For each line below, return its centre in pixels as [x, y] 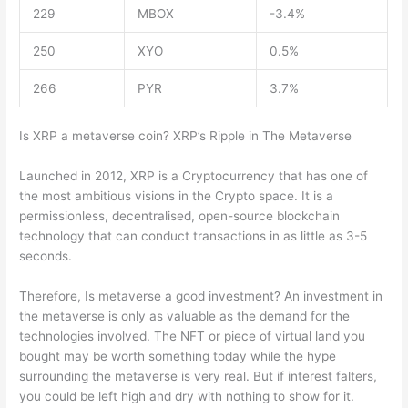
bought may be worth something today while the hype [178, 356]
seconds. [46, 256]
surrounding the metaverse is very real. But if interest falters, [199, 376]
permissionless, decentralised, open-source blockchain [180, 216]
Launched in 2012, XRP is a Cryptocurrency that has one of [194, 176]
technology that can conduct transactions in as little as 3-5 [194, 236]
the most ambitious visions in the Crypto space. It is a [177, 196]
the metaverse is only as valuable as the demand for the [185, 316]
